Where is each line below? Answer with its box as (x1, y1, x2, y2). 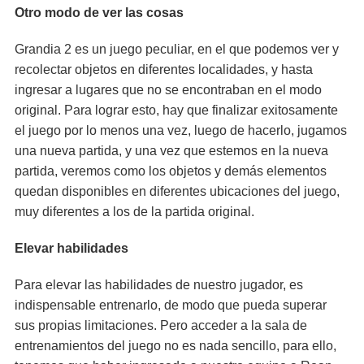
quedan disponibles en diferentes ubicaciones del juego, (15, 184, 340, 198)
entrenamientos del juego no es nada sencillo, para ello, (15, 339, 336, 353)
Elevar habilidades (15, 241, 128, 255)
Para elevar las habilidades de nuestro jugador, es (15, 278, 303, 292)
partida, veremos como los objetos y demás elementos (15, 164, 327, 178)
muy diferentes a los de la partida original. (15, 205, 254, 219)
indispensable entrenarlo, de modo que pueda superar (15, 298, 327, 312)
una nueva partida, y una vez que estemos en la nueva (15, 144, 328, 158)
